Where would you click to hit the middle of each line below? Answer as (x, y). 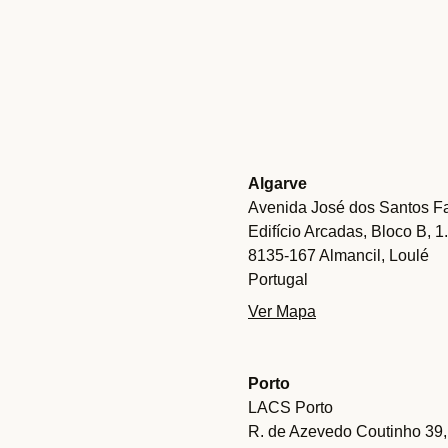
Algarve (277, 183)
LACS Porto (290, 407)
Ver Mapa (282, 311)
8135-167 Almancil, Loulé (338, 255)
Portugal (278, 279)
